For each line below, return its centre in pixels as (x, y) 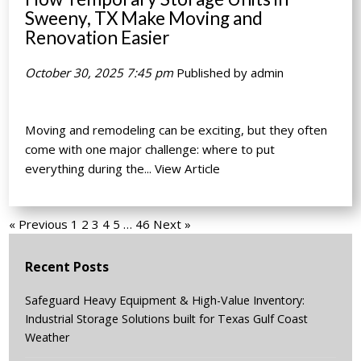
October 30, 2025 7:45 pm (100, 72)
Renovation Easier (98, 37)
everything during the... (90, 168)
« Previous (39, 224)
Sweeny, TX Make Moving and (144, 18)
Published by (214, 72)
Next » (172, 224)
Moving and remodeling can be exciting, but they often (176, 129)
